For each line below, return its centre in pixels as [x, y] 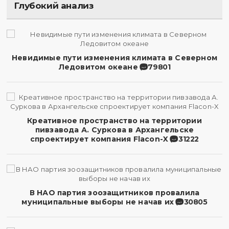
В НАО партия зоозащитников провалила [114, 193]
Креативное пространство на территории [114, 121]
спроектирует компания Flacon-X [99, 139]
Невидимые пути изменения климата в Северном [114, 58]
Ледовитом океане [98, 67]
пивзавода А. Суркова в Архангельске [114, 130]
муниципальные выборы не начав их [98, 202]
